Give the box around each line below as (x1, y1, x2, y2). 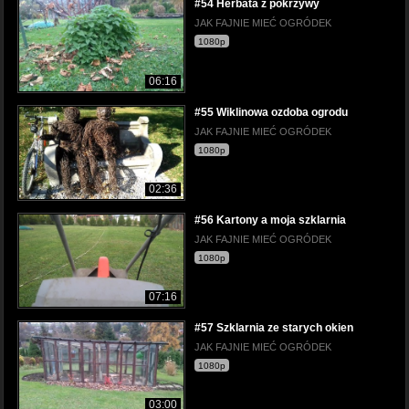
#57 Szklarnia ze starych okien (194, 320, 353, 334)
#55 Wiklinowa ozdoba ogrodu (194, 105, 348, 119)
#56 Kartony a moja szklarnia (194, 213, 346, 226)
